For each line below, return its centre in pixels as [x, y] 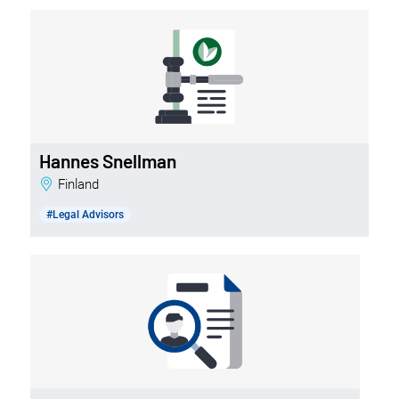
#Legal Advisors [85, 214]
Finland [81, 184]
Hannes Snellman [107, 160]
